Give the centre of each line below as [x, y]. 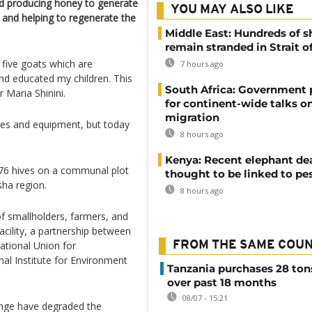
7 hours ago [201, 64]
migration [192, 117]
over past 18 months [222, 282]
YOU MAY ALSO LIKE [232, 10]
